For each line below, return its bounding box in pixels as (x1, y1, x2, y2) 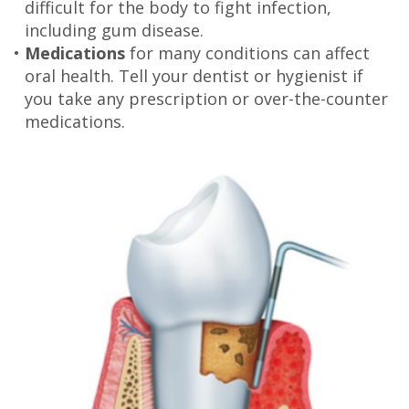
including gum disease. (25, 19, 204, 42)
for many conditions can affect (125, 42, 370, 65)
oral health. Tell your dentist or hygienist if (25, 65, 363, 88)
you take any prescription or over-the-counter (25, 88, 388, 110)
